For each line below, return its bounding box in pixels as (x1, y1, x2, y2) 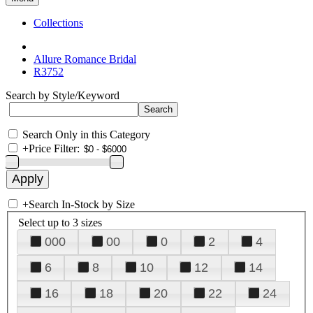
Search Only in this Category (22, 129, 150, 140)
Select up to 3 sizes (18, 216, 102, 228)
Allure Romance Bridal (34, 53, 136, 65)
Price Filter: (29, 143, 80, 154)
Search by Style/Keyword (6, 89, 119, 101)
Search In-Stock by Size (29, 198, 135, 210)
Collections (34, 17, 83, 29)
